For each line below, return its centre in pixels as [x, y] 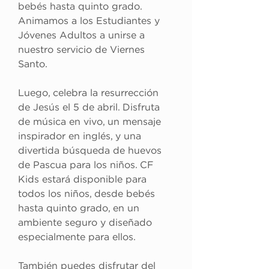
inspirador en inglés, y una [81, 136]
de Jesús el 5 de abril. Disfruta [90, 107]
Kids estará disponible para [84, 180]
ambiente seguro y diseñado [86, 223]
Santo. [33, 64]
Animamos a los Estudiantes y [90, 21]
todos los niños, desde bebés [88, 194]
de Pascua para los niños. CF [87, 165]
